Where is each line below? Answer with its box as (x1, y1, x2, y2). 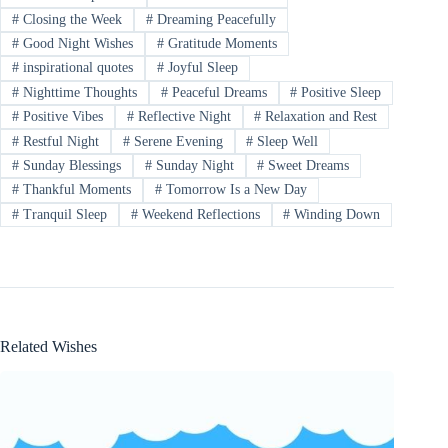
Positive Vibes (18, 109, 103, 125)
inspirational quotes (18, 60, 133, 76)
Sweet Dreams (264, 157, 350, 173)
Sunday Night (151, 157, 234, 173)
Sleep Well (253, 133, 319, 149)
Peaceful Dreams (167, 84, 267, 100)
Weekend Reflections (137, 206, 260, 222)
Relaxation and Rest (261, 109, 378, 125)
